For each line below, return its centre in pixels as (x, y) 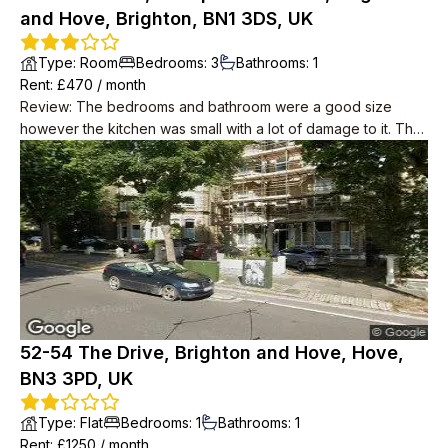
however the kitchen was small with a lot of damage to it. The (221, 128)
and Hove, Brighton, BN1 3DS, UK (166, 18)
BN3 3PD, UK (76, 378)
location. (47, 172)
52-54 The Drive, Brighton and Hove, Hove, (212, 352)
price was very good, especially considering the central (204, 150)
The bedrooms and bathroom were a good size (234, 106)
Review (44, 106)
